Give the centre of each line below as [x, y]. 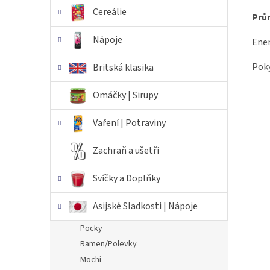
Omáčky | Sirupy [126, 95]
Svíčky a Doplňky [127, 178]
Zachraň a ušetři [126, 151]
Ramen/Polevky [108, 244]
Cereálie [110, 12]
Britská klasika [123, 67]
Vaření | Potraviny [129, 123]
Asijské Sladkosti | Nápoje [145, 206]
